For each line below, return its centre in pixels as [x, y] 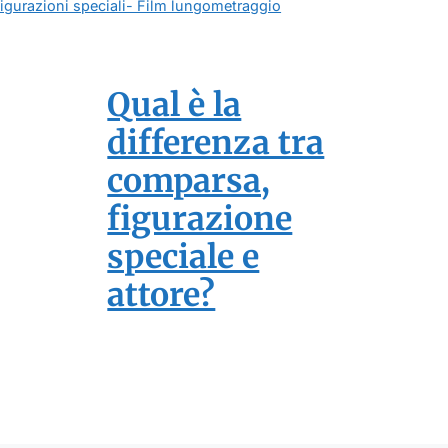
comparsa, [189, 181]
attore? [161, 295]
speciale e [183, 257]
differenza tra [216, 143]
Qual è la [174, 105]
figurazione [200, 219]
